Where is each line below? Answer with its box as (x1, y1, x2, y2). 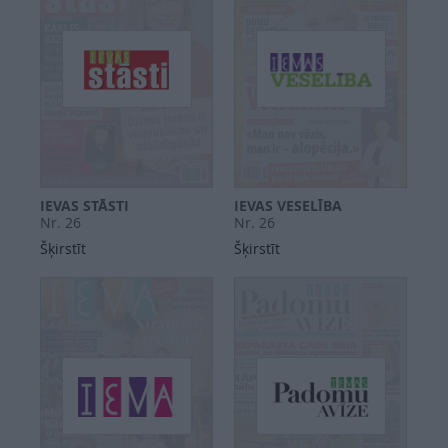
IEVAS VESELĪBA (234, 196, 342, 215)
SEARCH (20, 57, 60, 76)
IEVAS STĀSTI (40, 196, 129, 215)
